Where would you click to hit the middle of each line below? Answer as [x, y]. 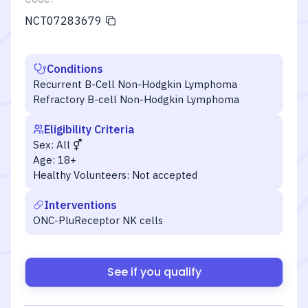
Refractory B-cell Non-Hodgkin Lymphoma [136, 99]
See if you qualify [154, 272]
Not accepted [165, 175]
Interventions [80, 205]
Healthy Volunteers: [81, 175]
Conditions [75, 69]
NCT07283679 [63, 21]
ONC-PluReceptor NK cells [98, 220]
